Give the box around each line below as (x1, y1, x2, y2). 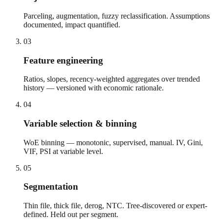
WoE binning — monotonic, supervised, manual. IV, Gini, (23, 138, 203, 147)
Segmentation (23, 181, 78, 192)
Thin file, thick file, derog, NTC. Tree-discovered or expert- (23, 201, 207, 210)
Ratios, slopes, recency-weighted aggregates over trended (23, 75, 200, 84)
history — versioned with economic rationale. (23, 84, 164, 92)
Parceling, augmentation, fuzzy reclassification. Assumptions (23, 11, 210, 20)
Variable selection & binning (23, 118, 137, 129)
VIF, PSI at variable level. (23, 147, 103, 155)
